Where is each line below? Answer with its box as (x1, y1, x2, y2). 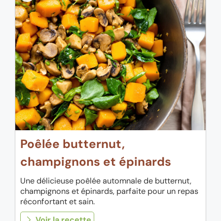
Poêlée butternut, (20, 136, 125, 152)
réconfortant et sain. (20, 196, 95, 207)
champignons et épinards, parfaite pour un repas (20, 186, 198, 197)
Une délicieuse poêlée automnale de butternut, (20, 176, 191, 186)
